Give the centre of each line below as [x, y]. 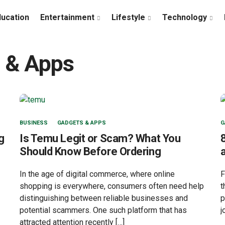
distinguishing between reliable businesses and [104, 198]
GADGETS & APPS [82, 123]
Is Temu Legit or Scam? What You [100, 138]
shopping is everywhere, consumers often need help [112, 186]
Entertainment [67, 17]
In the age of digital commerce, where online [97, 174]
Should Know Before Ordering [90, 151]
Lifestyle [128, 17]
